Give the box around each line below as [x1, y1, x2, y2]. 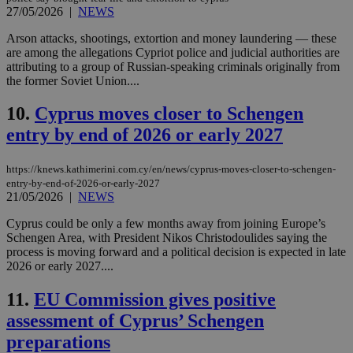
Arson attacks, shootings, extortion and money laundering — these [6, 31, 336, 45]
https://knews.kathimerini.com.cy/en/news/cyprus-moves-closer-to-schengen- [6, 163, 336, 176]
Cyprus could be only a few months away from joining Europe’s [6, 217, 325, 231]
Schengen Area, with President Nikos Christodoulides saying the [6, 231, 327, 245]
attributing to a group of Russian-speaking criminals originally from [6, 59, 340, 73]
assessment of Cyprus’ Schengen [6, 310, 264, 332]
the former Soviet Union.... [6, 73, 139, 87]
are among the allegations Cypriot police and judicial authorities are [6, 45, 340, 59]
